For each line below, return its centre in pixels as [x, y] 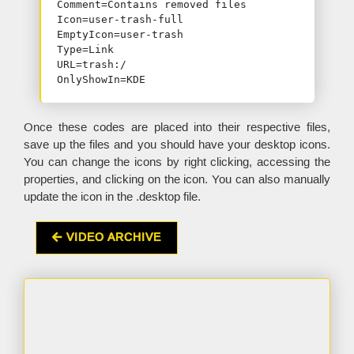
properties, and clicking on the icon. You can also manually [177, 179]
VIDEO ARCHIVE [112, 237]
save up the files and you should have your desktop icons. [177, 145]
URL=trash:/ [92, 64]
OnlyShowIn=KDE [101, 79]
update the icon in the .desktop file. [112, 197]
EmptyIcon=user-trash [120, 34]
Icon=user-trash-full [120, 19]
